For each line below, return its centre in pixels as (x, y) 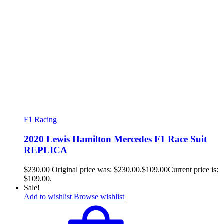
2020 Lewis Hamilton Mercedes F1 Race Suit (115, 139)
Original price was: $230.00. (97, 169)
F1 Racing (40, 120)
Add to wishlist (48, 196)
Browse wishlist (99, 196)
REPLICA (46, 150)
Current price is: (193, 169)
